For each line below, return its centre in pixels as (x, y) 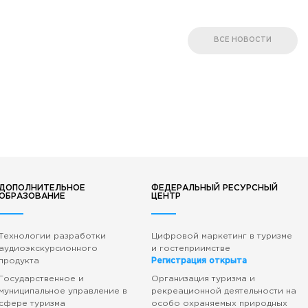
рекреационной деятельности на (223, 291)
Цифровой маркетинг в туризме (221, 236)
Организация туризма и (203, 279)
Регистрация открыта (199, 261)
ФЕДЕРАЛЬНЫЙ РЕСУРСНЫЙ (214, 188)
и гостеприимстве (190, 249)
